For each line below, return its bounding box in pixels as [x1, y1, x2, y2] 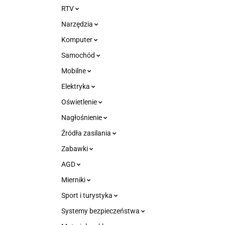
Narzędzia [61, 20, 94, 28]
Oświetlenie [61, 98, 98, 106]
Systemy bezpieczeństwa [61, 207, 141, 215]
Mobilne [61, 67, 87, 75]
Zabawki [61, 145, 89, 153]
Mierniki [61, 176, 87, 184]
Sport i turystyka [61, 191, 114, 199]
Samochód [61, 51, 96, 59]
